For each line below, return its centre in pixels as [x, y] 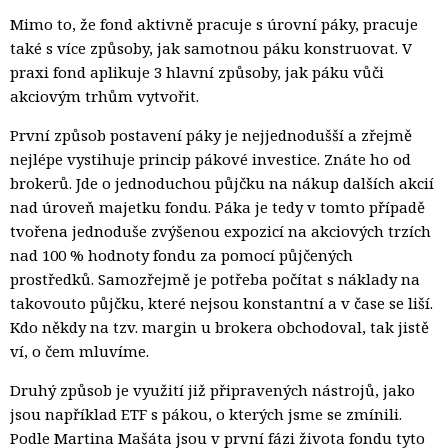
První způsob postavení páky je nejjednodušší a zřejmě [211, 134]
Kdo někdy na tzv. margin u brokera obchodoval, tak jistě [219, 326]
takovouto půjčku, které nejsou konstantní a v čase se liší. [221, 302]
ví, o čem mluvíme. [79, 350]
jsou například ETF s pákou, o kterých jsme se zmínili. [206, 413]
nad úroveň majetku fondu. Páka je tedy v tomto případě [217, 206]
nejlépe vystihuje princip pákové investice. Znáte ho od [210, 158]
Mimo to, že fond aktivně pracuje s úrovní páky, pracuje [214, 23]
